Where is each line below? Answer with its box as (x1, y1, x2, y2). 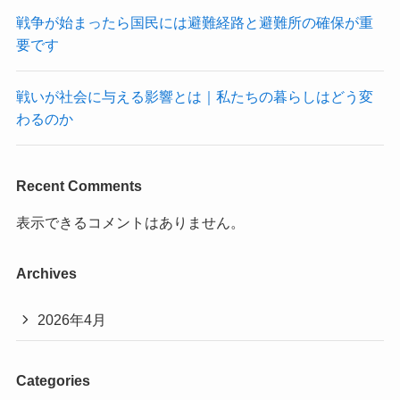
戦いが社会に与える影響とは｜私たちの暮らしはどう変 (15, 88, 373, 105)
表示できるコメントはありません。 (15, 213, 245, 230)
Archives (15, 264, 77, 281)
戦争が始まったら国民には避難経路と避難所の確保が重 (15, 13, 373, 30)
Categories (15, 372, 90, 389)
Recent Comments (15, 177, 142, 194)
